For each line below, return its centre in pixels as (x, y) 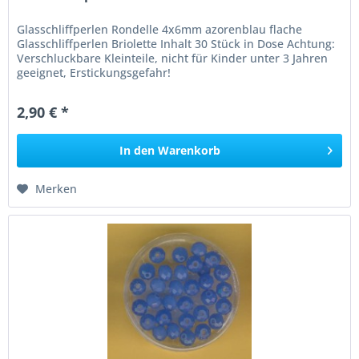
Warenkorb (190, 151)
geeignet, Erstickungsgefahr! (94, 73)
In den (137, 151)
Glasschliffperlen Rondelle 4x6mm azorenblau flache (160, 30)
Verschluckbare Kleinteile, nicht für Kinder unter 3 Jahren (173, 58)
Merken (56, 189)
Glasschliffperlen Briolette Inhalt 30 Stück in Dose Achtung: (176, 44)
